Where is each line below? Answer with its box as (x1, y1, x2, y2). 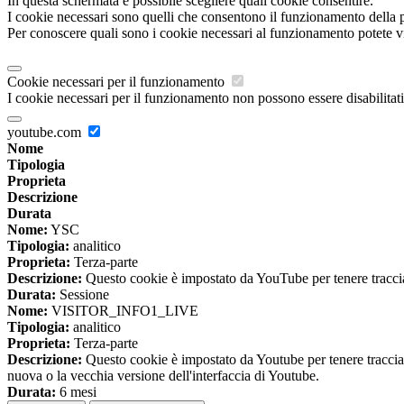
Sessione (56, 287, 109, 303)
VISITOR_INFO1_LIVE (48, 303, 198, 319)
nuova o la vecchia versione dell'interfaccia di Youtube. (7, 368, 319, 384)
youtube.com (7, 124, 85, 141)
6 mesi (56, 384, 96, 400)
